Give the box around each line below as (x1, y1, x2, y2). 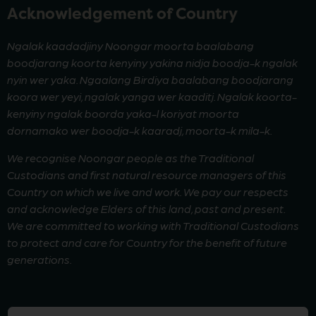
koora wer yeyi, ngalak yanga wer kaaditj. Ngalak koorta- (7, 90, 297, 104)
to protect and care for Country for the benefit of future (7, 235, 287, 249)
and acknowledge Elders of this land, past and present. (7, 201, 285, 215)
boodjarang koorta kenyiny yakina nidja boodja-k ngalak (7, 56, 298, 70)
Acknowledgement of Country (7, 3, 238, 25)
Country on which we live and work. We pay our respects (7, 184, 288, 198)
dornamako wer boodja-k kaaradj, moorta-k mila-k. (7, 123, 272, 138)
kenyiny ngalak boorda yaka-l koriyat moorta (7, 107, 239, 121)
